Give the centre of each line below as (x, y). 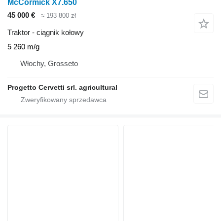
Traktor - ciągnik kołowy (46, 32)
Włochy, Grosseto (49, 63)
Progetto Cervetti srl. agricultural (62, 87)
